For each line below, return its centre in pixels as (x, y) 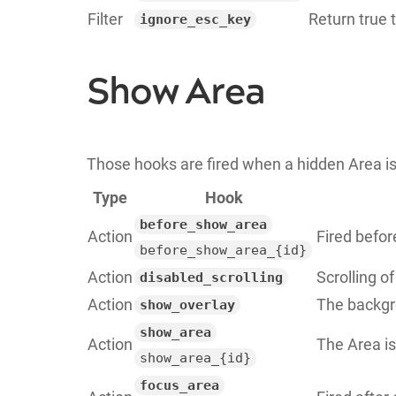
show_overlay (187, 305)
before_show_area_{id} (223, 250)
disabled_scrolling (211, 277)
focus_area (179, 385)
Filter (105, 19)
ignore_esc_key (195, 19)
